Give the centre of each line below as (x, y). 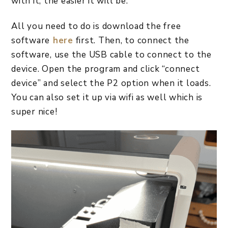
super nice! (35, 111)
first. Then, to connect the (131, 40)
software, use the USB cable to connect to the (111, 54)
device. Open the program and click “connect (106, 69)
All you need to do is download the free (96, 26)
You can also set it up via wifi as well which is (107, 97)
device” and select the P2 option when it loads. (111, 83)
